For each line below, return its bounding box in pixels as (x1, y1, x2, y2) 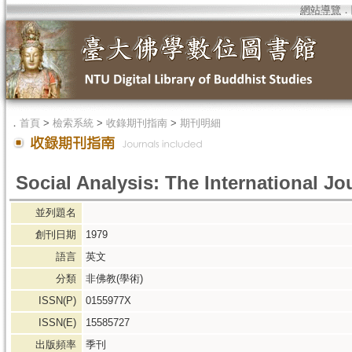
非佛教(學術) (86, 273, 143, 284)
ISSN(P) (38, 295, 79, 306)
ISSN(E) (38, 317, 79, 328)
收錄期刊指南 (106, 117, 167, 129)
